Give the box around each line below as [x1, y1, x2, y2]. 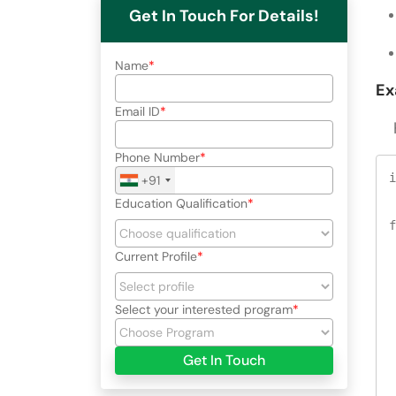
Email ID [115, 103, 160, 119]
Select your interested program [115, 301, 293, 317]
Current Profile [115, 247, 197, 264]
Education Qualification [115, 194, 247, 211]
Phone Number [115, 148, 200, 165]
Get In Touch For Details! [129, 4, 319, 27]
